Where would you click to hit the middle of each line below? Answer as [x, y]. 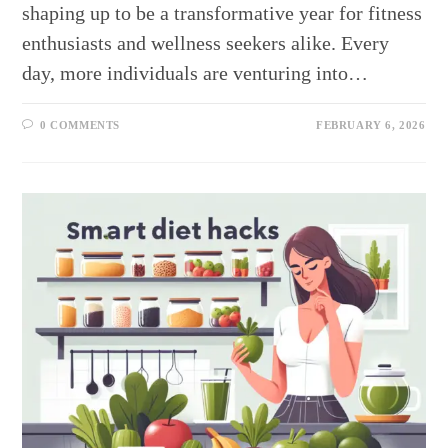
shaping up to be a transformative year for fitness [222, 13]
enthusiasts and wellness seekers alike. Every [206, 43]
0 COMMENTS [80, 125]
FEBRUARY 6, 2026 [370, 125]
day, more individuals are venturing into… [195, 73]
